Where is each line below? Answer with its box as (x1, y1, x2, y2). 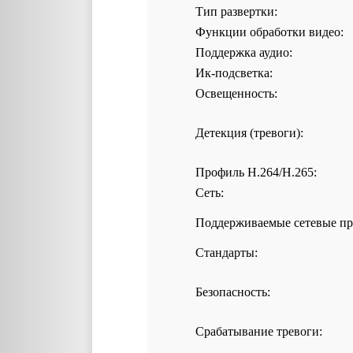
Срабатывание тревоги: (195, 325, 322, 338)
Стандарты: (195, 246, 258, 259)
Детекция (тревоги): (195, 126, 303, 139)
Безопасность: (195, 285, 270, 299)
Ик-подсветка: (195, 66, 273, 80)
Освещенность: (195, 87, 277, 100)
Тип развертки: (195, 5, 277, 18)
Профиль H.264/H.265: (195, 165, 317, 179)
